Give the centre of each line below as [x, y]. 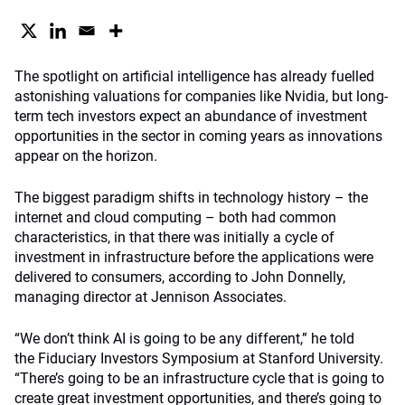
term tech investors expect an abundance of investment [191, 116]
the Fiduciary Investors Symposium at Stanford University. [199, 358]
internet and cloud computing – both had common [175, 217]
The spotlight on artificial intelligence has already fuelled [194, 76]
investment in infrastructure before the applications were [194, 257]
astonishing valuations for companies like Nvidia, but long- [201, 96]
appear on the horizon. [86, 156]
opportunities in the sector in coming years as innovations [198, 136]
